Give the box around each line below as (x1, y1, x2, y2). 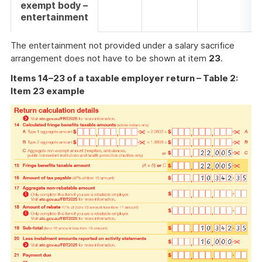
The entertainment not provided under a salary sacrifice (11, 40, 235, 51)
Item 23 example (11, 85, 85, 97)
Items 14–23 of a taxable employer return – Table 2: (11, 73, 238, 84)
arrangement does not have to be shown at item (11, 53, 209, 64)
